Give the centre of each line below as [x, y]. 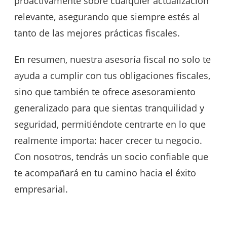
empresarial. [41, 189]
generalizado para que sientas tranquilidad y [109, 108]
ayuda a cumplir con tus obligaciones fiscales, [112, 75]
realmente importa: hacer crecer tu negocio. [108, 140]
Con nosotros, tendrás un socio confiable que [111, 156]
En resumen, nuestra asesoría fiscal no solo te [112, 59]
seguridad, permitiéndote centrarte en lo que [110, 124]
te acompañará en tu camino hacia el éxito [105, 173]
